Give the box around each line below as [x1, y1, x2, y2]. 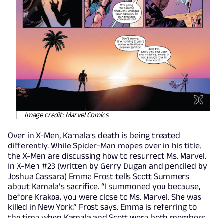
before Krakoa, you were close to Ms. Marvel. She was [8, 192, 201, 202]
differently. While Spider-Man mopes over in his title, [8, 141, 201, 151]
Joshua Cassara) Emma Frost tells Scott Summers [8, 171, 189, 182]
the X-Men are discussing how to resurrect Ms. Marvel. [8, 151, 206, 161]
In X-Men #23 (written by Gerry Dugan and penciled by [8, 161, 207, 171]
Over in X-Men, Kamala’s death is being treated [8, 130, 180, 141]
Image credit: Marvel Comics [24, 110, 109, 119]
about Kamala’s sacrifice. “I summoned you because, [8, 182, 200, 192]
